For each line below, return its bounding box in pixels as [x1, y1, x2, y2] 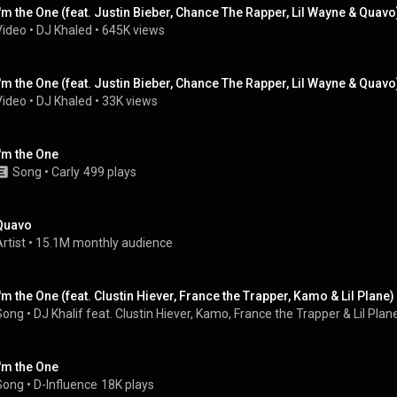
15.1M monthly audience [35, 236, 173, 250]
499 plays [83, 165, 136, 179]
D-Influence [34, 378, 97, 392]
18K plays [101, 378, 154, 392]
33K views [102, 94, 158, 108]
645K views [102, 23, 165, 37]
